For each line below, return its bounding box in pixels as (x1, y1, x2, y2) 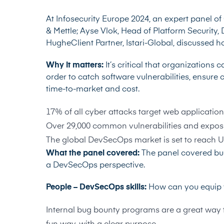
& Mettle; (46, 27, 80, 35)
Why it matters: (46, 61, 105, 69)
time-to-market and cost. (46, 85, 141, 93)
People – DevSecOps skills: (46, 183, 148, 191)
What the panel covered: (46, 149, 141, 157)
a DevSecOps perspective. (46, 161, 145, 169)
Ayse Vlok (80, 27, 117, 35)
